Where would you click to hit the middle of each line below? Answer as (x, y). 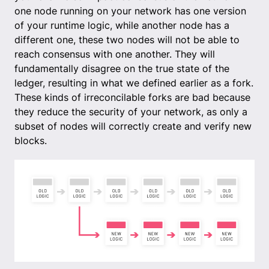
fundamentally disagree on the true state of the (122, 68)
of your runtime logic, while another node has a (122, 25)
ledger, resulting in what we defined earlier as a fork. (134, 83)
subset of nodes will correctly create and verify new (133, 126)
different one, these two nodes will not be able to (127, 39)
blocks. (31, 140)
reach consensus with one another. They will (115, 54)
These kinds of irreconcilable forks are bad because (132, 97)
